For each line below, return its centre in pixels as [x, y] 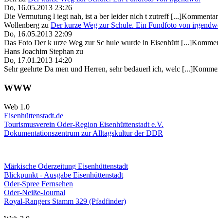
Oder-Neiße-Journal [35, 192]
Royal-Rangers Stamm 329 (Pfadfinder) [65, 201]
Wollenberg [22, 25]
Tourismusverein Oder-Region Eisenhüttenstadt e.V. [84, 124]
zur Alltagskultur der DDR [121, 133]
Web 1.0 [17, 107]
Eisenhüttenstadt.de [34, 115]
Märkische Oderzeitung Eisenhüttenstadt [66, 166]
